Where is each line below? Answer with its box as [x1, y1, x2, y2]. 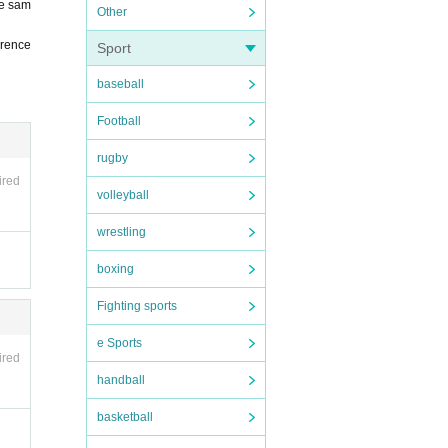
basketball [97, 410, 153, 424]
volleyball [97, 188, 149, 202]
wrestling [97, 225, 146, 239]
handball [97, 373, 145, 387]
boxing [97, 262, 134, 276]
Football [97, 114, 141, 128]
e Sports [97, 336, 142, 350]
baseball [97, 77, 144, 91]
